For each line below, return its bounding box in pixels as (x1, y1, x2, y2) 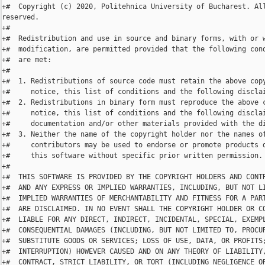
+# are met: (2, 56, 51, 64)
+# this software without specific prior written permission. (2, 151, 263, 160)
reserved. (2, 13, 39, 22)
